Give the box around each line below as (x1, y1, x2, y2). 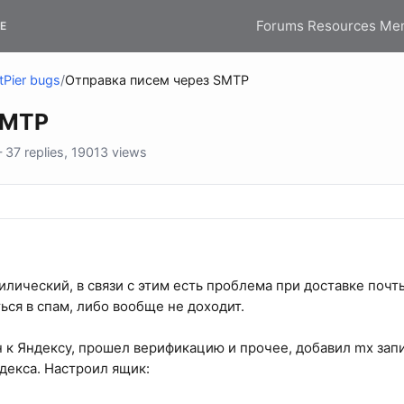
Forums (256, 16, 304, 34)
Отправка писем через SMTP (65, 72, 249, 88)
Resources (308, 16, 376, 34)
